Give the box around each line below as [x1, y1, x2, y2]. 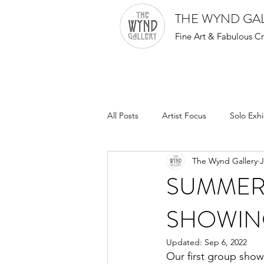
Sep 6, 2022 [204, 237, 247, 247]
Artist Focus [162, 110, 206, 121]
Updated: [166, 237, 204, 247]
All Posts [107, 110, 138, 121]
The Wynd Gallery [192, 155, 258, 166]
